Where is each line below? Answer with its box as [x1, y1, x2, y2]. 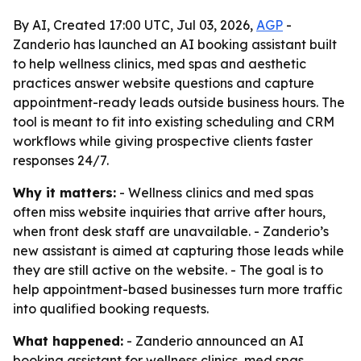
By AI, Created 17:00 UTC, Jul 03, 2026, [13, 17, 256, 33]
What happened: [13, 333, 123, 349]
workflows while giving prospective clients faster [13, 133, 313, 149]
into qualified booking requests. [13, 301, 209, 317]
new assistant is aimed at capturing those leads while [13, 243, 344, 259]
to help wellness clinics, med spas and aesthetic [13, 56, 306, 72]
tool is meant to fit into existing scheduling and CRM [13, 114, 334, 130]
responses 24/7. [13, 152, 109, 168]
